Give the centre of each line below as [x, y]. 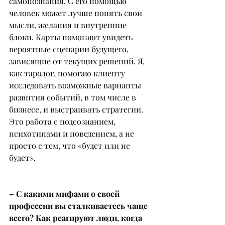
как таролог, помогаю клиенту [68, 73]
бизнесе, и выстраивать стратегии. [77, 109]
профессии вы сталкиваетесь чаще [79, 206]
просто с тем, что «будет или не [71, 145]
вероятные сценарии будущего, [70, 49]
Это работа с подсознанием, [63, 121]
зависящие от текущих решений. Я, [78, 61]
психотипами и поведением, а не [73, 133]
